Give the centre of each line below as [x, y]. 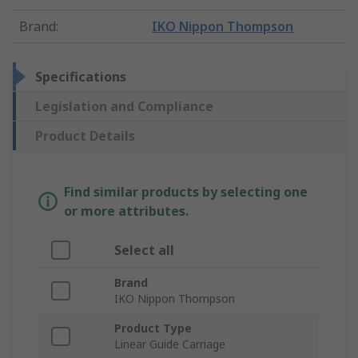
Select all [144, 251]
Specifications [81, 77]
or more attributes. [126, 211]
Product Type [153, 328]
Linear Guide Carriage [170, 344]
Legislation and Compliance [124, 107]
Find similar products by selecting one [186, 192]
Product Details [85, 136]
